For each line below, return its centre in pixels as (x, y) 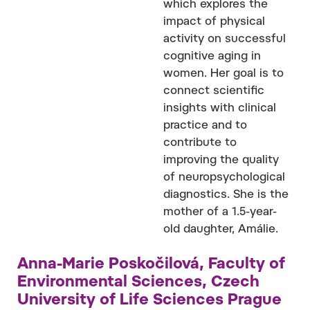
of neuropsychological (224, 177)
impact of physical (214, 22)
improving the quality (221, 160)
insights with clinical (220, 108)
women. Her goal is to (224, 74)
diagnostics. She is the (226, 195)
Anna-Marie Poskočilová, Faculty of (151, 265)
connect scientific (214, 91)
